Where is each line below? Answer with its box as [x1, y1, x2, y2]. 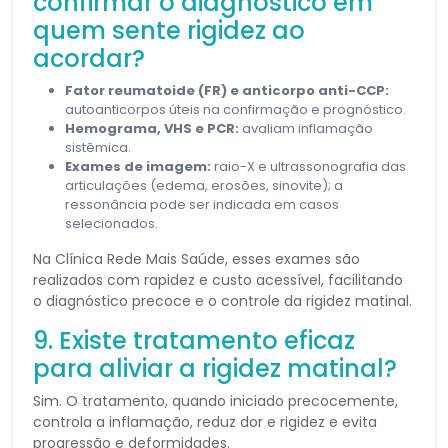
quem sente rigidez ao [33, 13, 305, 47]
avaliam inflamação [239, 118, 373, 138]
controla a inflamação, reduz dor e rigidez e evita [33, 411, 377, 432]
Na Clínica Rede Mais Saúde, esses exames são [33, 248, 360, 269]
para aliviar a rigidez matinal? [33, 351, 397, 385]
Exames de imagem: [65, 156, 211, 176]
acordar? [33, 41, 145, 75]
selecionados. [65, 213, 158, 233]
